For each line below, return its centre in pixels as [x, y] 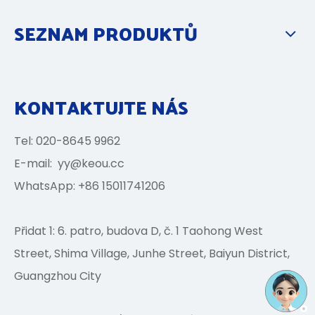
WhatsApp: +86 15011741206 [90, 186]
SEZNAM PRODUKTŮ [106, 33]
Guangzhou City [58, 276]
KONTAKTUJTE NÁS [101, 107]
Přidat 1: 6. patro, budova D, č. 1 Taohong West [139, 231]
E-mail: [36, 163]
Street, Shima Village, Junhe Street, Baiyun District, [152, 253]
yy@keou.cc [91, 163]
